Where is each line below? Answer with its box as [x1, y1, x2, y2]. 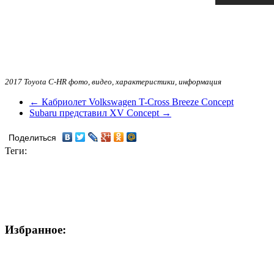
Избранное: [5, 223, 66, 236]
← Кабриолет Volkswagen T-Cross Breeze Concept [29, 96, 234, 107]
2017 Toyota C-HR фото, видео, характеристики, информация [5, 76, 221, 86]
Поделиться [9, 133, 56, 143]
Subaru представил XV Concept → [29, 107, 171, 118]
